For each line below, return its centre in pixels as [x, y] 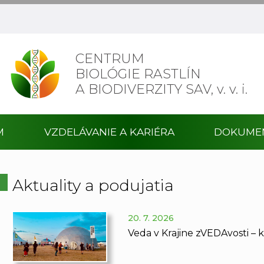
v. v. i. [232, 89]
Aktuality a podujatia [93, 185]
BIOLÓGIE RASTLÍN [138, 74]
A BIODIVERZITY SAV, [146, 89]
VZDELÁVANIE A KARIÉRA [109, 132]
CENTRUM [110, 58]
